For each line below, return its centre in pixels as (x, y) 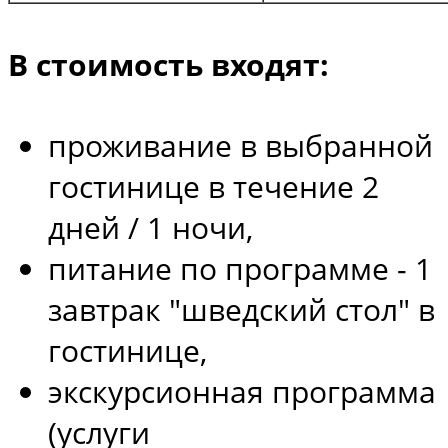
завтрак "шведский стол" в (241, 309)
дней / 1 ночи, (150, 227)
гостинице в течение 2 (213, 186)
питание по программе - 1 (240, 268)
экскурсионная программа (242, 391)
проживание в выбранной (240, 145)
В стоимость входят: (168, 65)
